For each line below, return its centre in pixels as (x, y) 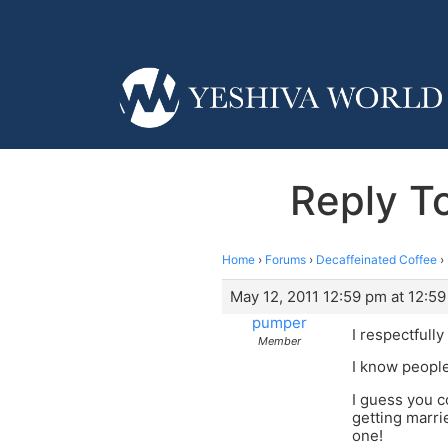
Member (279, 340)
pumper (279, 322)
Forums (285, 259)
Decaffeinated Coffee (376, 259)
